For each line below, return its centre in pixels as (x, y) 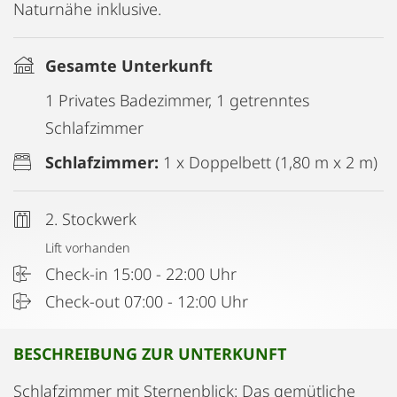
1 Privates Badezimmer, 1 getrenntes (177, 100)
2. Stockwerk (91, 219)
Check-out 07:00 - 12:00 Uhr (147, 301)
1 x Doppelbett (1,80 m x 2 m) (270, 162)
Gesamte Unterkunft (129, 66)
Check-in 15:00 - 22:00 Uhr (141, 274)
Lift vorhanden (88, 248)
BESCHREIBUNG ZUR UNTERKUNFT (150, 354)
